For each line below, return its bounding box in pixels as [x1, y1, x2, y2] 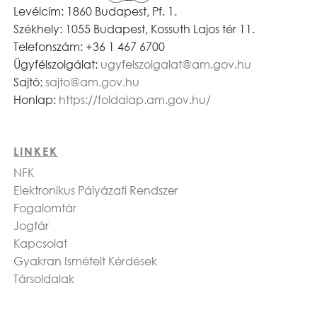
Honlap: [13, 93, 59, 108]
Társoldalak [13, 272, 74, 287]
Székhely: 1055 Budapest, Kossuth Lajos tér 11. [13, 22, 255, 37]
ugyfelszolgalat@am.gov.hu [100, 57, 251, 72]
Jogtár [13, 219, 49, 234]
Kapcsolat [13, 236, 67, 251]
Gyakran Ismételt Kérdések [13, 254, 157, 269]
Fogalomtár [13, 201, 76, 216]
